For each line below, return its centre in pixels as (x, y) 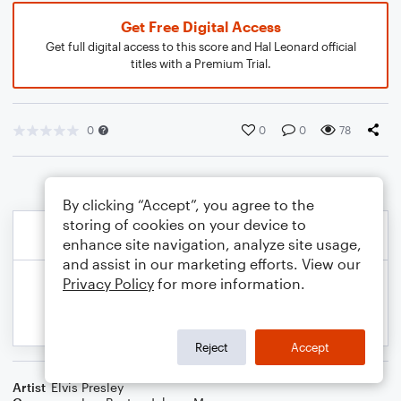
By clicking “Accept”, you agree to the (188, 205)
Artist (29, 387)
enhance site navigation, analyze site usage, (212, 244)
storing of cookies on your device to (184, 224)
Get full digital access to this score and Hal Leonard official (200, 47)
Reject (212, 347)
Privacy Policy (108, 283)
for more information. (230, 283)
